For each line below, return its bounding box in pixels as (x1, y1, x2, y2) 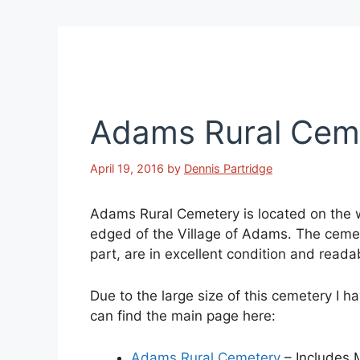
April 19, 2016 (90, 161, 164, 175)
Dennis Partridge (184, 161, 272, 175)
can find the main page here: (90, 308, 276, 325)
